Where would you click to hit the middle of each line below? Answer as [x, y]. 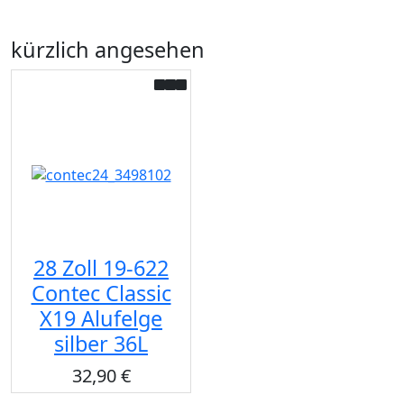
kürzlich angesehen [108, 49]
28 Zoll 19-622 [101, 267]
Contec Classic [101, 293]
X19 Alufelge [101, 318]
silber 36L [101, 343]
